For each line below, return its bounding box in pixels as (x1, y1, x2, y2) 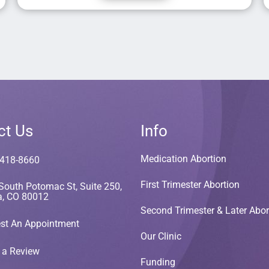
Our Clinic (141, 231, 181, 243)
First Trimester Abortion (141, 179, 240, 191)
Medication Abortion (141, 153, 226, 165)
